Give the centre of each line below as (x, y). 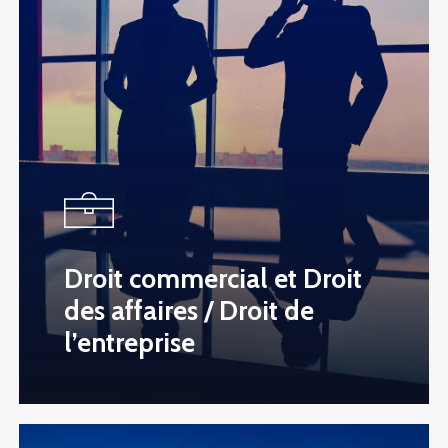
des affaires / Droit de (189, 311)
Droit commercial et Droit (213, 279)
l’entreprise (130, 343)
